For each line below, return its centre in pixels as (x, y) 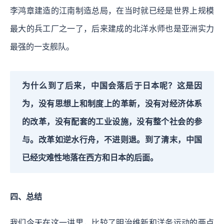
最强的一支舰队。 (42, 46)
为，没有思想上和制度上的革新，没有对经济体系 (112, 103)
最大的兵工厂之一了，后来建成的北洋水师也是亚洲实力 (112, 28)
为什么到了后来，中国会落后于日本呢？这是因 (112, 85)
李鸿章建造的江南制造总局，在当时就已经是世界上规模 (112, 10)
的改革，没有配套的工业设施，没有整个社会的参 (112, 121)
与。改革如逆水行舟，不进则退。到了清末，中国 (112, 139)
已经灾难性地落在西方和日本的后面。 (90, 157)
